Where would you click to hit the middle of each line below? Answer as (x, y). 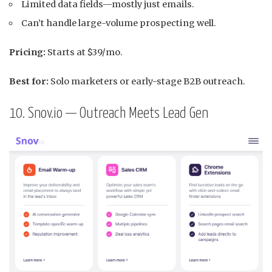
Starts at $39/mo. (84, 52)
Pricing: (27, 52)
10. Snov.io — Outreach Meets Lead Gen (109, 113)
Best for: (29, 81)
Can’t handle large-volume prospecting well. (119, 23)
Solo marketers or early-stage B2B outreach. (147, 81)
